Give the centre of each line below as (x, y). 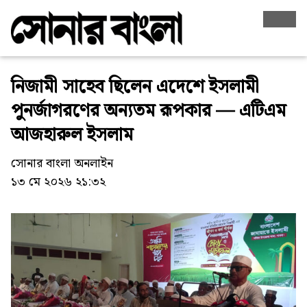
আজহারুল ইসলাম (72, 136)
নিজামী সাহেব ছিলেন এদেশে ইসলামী (135, 88)
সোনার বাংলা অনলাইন (62, 164)
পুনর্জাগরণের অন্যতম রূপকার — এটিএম (148, 112)
